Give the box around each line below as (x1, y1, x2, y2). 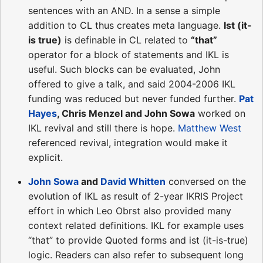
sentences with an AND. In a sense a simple (28, 4, 220, 16)
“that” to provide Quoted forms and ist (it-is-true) (28, 234, 248, 246)
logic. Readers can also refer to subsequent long (28, 248, 244, 261)
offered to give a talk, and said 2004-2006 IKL (28, 77, 235, 90)
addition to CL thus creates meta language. (28, 19, 224, 31)
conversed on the (166, 175, 246, 187)
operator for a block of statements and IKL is (28, 48, 229, 60)
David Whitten (100, 175, 166, 187)
